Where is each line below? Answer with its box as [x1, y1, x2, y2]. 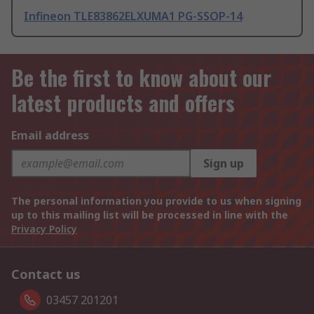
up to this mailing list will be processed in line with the [11, 208, 288, 222]
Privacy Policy [11, 222, 77, 236]
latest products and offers [11, 87, 235, 119]
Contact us [11, 266, 81, 283]
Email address [11, 128, 89, 144]
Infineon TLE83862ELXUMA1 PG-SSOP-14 [24, 8, 243, 25]
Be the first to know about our [11, 62, 271, 94]
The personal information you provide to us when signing [11, 194, 301, 208]
